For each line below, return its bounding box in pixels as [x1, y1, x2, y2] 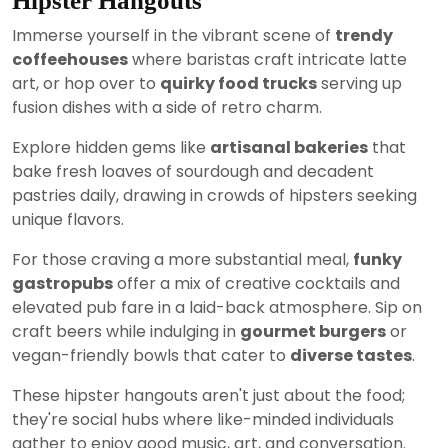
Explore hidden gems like [12, 136, 210, 159]
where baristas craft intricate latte [128, 48, 407, 71]
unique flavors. [12, 208, 124, 231]
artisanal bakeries [210, 136, 368, 159]
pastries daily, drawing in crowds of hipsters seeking [12, 184, 417, 207]
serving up [317, 72, 402, 95]
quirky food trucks [160, 72, 317, 95]
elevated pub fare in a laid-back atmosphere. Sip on [12, 296, 422, 319]
